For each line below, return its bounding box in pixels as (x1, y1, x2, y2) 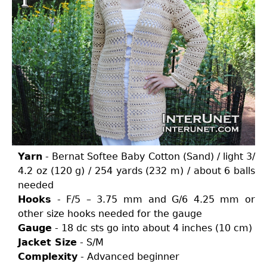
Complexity (18, 251, 77, 262)
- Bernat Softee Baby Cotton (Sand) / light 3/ (42, 151, 255, 162)
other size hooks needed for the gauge (18, 208, 202, 219)
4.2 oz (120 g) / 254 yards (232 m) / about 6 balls (18, 165, 255, 176)
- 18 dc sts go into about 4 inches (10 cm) (52, 222, 252, 234)
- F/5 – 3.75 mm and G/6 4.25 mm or (51, 194, 255, 205)
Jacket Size (18, 237, 77, 248)
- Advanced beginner (77, 251, 179, 262)
